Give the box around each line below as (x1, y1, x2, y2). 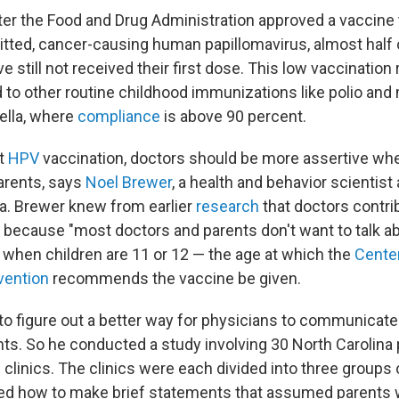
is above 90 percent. (160, 106, 306, 126)
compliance (77, 106, 160, 126)
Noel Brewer (85, 172, 172, 191)
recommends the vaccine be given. (49, 268, 301, 288)
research (196, 196, 259, 216)
